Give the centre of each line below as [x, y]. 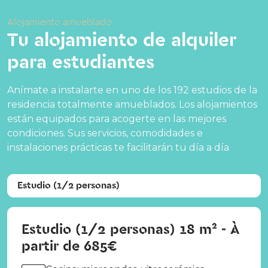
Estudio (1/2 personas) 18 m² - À [131, 230]
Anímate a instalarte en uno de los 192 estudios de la [132, 90]
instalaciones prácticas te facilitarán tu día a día [118, 148]
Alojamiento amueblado [60, 22]
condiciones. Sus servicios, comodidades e [105, 133]
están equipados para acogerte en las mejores [117, 119]
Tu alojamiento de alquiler [122, 41]
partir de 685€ [69, 247]
